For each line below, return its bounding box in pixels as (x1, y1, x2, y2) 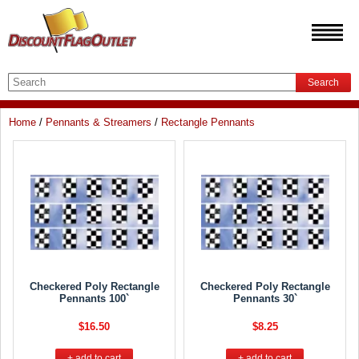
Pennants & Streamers (46, 116, 151, 128)
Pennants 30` (232, 292, 297, 305)
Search (308, 77, 339, 88)
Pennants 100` (59, 292, 129, 305)
